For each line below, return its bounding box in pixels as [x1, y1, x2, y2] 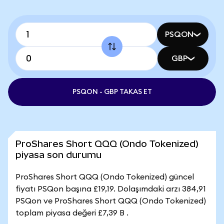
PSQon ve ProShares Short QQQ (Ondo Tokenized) [15, 197, 206, 205]
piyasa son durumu [15, 149, 101, 160]
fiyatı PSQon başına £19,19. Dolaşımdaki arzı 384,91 [15, 185, 206, 193]
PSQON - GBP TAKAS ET [72, 88, 152, 95]
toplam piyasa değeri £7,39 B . [15, 209, 128, 217]
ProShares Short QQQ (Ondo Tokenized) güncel [15, 173, 194, 181]
